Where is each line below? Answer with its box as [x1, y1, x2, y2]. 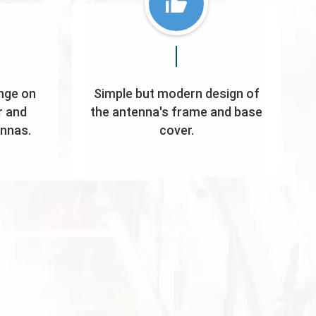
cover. [159, 122, 194, 139]
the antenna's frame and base [90, 104, 262, 121]
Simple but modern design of [93, 85, 260, 102]
